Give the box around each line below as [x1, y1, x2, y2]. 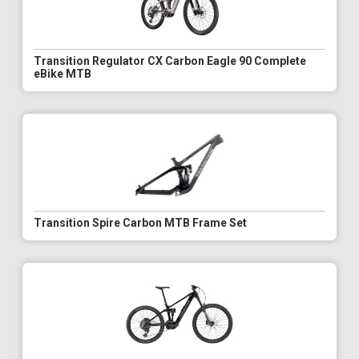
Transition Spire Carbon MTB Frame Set [34, 216, 247, 229]
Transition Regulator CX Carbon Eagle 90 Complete [34, 54, 306, 67]
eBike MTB [34, 67, 91, 80]
